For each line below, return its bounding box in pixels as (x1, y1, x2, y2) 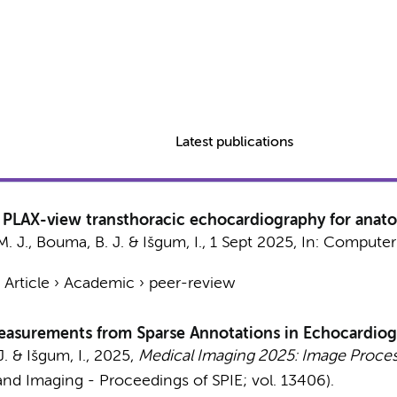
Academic (63, 276, 135, 292)
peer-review (148, 276, 235, 292)
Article (4, 276, 50, 292)
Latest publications (175, 136, 294, 150)
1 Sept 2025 (209, 235, 293, 251)
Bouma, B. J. (35, 235, 124, 251)
